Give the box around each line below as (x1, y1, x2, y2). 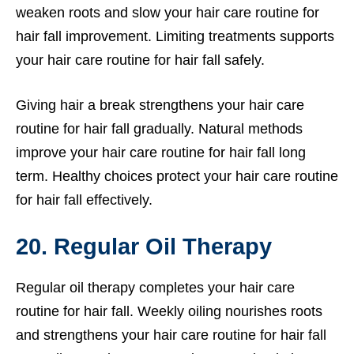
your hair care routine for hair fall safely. (16, 51, 265, 68)
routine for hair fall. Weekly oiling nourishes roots (16, 303, 322, 319)
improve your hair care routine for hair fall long (16, 144, 306, 160)
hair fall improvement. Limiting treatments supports (16, 28, 334, 44)
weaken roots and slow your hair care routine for (16, 4, 319, 21)
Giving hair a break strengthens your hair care (16, 96, 304, 113)
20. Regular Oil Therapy (16, 233, 272, 259)
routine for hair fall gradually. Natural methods (16, 120, 303, 137)
